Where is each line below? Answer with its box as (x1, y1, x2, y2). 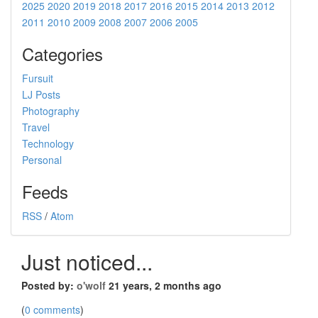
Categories (22, 40, 103, 66)
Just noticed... (21, 246, 153, 277)
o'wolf (77, 278, 106, 292)
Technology (22, 136, 74, 150)
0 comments (25, 302, 80, 317)
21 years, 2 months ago (106, 278, 221, 292)
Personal (22, 152, 62, 167)
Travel (22, 119, 50, 134)
